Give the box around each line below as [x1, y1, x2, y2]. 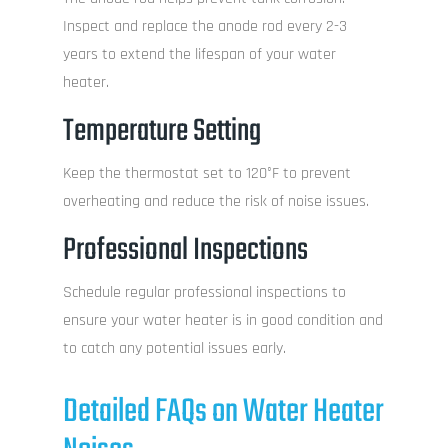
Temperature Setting [62, 107, 261, 157]
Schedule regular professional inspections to [62, 282, 346, 304]
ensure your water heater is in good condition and [62, 310, 383, 332]
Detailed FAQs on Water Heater [62, 387, 384, 439]
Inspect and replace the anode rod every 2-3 [62, 16, 347, 38]
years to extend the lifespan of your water [62, 44, 336, 66]
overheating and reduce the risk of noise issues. [62, 191, 369, 213]
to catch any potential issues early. [62, 338, 286, 360]
